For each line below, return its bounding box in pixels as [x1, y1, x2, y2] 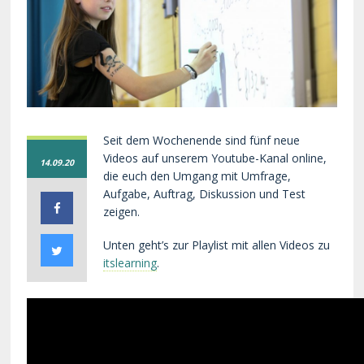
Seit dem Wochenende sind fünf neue [103, 132, 301, 149]
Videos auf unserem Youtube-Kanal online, [103, 150, 327, 167]
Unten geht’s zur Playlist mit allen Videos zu [103, 236, 331, 253]
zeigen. [103, 204, 141, 220]
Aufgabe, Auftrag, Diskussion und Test [103, 186, 306, 202]
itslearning [103, 254, 158, 271]
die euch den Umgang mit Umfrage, [103, 168, 292, 184]
